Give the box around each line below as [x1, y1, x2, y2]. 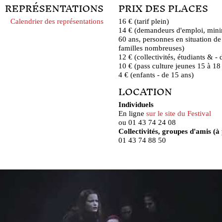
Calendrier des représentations [10, 16, 104, 25]
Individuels [118, 100, 154, 109]
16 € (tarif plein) [118, 16, 169, 25]
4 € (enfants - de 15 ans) [118, 70, 194, 79]
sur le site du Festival [146, 109, 211, 117]
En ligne [118, 109, 146, 117]
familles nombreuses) [118, 43, 184, 52]
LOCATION [118, 81, 172, 103]
